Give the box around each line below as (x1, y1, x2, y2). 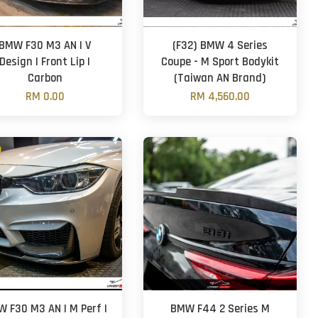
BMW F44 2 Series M (170, 302, 270, 317)
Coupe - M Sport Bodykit (160, 55, 279, 70)
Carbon (27, 71, 62, 86)
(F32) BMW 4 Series (172, 38, 268, 53)
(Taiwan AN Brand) (173, 71, 266, 86)
